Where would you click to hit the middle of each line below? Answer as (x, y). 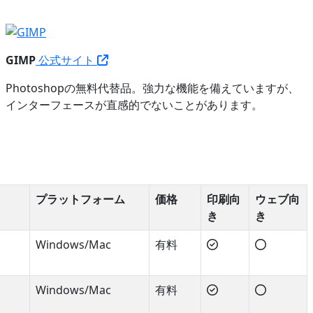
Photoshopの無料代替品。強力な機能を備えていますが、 (152, 88)
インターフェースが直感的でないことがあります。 (134, 104)
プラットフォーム (80, 199)
